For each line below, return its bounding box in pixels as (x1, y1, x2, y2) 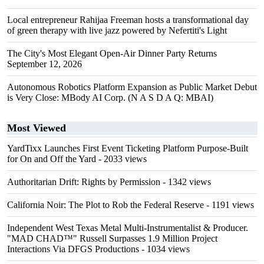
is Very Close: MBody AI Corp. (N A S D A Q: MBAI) (7, 93, 213, 103)
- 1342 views (160, 177, 211, 187)
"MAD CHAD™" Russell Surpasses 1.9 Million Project (7, 233, 217, 243)
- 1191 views (204, 200, 254, 210)
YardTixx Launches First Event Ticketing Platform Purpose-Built (7, 143, 248, 153)
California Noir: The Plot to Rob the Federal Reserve (7, 200, 204, 210)
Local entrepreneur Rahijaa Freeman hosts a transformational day (7, 15, 249, 25)
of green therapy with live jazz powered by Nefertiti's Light (7, 25, 227, 35)
